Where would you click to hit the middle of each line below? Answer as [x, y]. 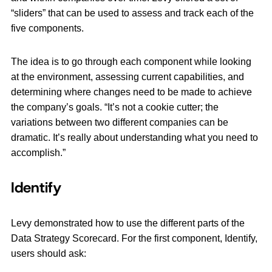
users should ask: [49, 254]
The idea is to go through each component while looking [131, 62]
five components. [47, 29]
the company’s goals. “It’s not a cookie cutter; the [115, 107]
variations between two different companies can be [120, 123]
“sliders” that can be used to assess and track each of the [132, 13]
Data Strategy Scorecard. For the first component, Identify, [134, 239]
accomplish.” [38, 153]
